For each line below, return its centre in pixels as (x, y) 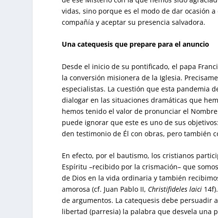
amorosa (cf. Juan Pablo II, (105, 189)
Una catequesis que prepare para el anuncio (136, 44)
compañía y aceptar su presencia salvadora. (134, 22)
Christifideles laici (175, 189)
